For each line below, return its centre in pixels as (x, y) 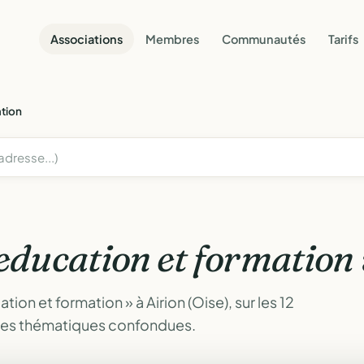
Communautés (264, 39)
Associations (87, 39)
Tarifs (343, 39)
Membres (172, 39)
